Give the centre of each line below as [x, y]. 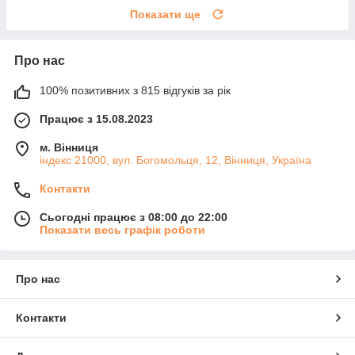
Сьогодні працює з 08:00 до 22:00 [134, 217]
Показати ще [165, 14]
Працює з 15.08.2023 [96, 118]
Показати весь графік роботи [122, 229]
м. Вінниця [69, 147]
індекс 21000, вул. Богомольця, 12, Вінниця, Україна [176, 160]
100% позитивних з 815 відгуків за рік [135, 90]
